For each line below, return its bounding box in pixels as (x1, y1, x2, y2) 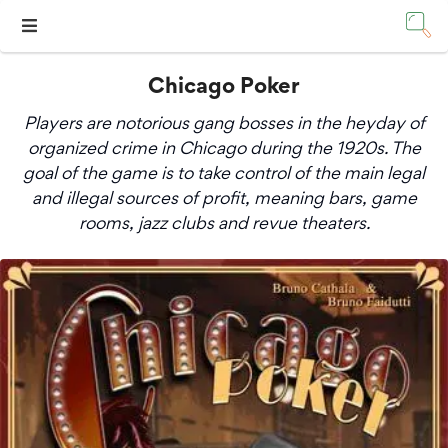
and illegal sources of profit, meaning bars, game (31, 186, 417, 210)
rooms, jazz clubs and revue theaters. (78, 211, 370, 235)
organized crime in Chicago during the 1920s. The (27, 136, 421, 160)
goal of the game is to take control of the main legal (23, 161, 425, 185)
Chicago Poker (148, 78, 300, 99)
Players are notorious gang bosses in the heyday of (23, 111, 425, 135)
